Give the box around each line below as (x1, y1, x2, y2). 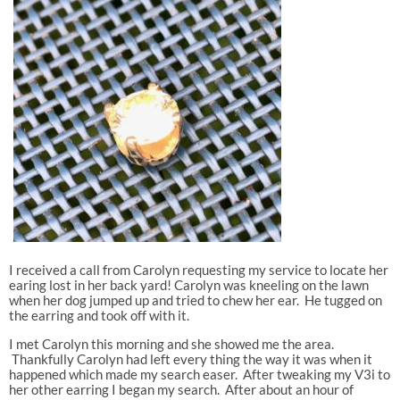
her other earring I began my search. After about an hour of (8, 380, 354, 397)
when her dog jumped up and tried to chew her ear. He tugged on (8, 291, 382, 308)
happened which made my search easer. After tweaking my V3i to (8, 365, 390, 382)
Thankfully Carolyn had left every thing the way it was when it (8, 350, 372, 367)
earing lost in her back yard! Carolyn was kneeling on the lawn (8, 276, 369, 293)
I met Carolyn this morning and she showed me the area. (8, 335, 337, 352)
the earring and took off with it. (8, 306, 189, 323)
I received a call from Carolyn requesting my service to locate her (8, 261, 388, 278)
